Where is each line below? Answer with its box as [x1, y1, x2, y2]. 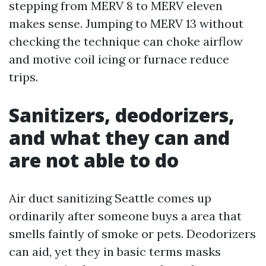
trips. [9, 69, 38, 85]
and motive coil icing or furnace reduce [9, 52, 229, 67]
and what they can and [9, 125, 230, 151]
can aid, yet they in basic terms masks [9, 244, 221, 259]
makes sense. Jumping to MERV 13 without [9, 16, 243, 31]
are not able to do [9, 147, 179, 173]
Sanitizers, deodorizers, [9, 102, 235, 128]
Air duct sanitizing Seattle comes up [9, 191, 211, 206]
